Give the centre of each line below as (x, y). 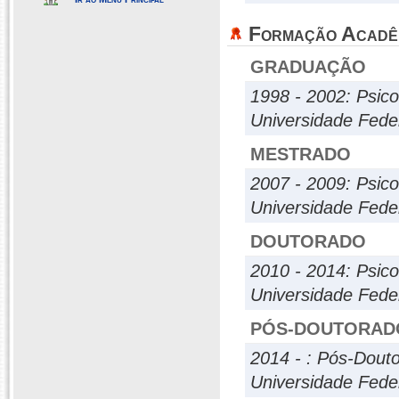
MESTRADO (301, 154)
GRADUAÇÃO (308, 67)
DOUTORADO (308, 241)
